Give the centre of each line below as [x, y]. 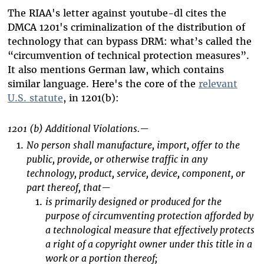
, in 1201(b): [92, 98]
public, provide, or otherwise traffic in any [117, 159]
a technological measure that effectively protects [150, 230]
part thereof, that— [68, 187]
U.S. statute [35, 98]
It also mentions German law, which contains [115, 69]
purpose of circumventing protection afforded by [149, 215]
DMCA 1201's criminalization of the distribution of [126, 27]
